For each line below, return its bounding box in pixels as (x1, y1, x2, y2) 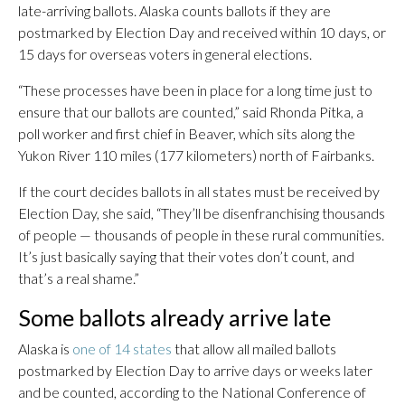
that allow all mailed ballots (172, 340, 336, 357)
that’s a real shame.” (18, 269, 139, 287)
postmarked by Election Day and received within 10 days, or (18, 24, 386, 41)
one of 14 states (72, 340, 172, 357)
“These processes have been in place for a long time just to (18, 81, 372, 99)
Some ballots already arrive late (18, 304, 331, 331)
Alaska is (18, 340, 72, 357)
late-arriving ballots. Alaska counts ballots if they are (18, 2, 331, 19)
